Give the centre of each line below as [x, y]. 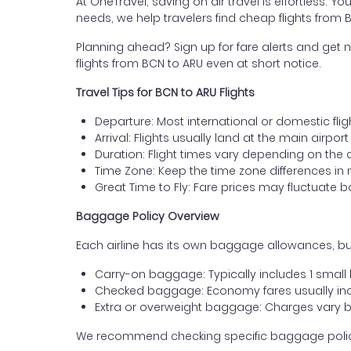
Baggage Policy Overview [148, 216]
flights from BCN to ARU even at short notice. [199, 63]
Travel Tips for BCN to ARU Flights [165, 92]
